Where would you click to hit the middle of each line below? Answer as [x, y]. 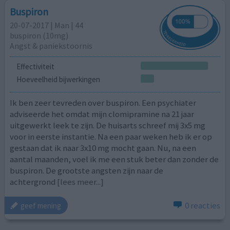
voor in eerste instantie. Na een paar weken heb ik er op [111, 136]
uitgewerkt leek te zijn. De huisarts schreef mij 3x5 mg [108, 125]
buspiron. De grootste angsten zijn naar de [87, 170]
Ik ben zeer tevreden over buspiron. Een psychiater [103, 102]
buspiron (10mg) [39, 36]
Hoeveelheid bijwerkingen [58, 80]
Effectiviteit [35, 66]
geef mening [41, 205]
